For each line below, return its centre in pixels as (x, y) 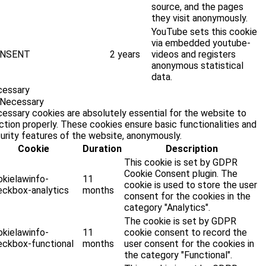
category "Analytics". (167, 208)
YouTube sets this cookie (205, 32)
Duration (102, 149)
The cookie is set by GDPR (180, 221)
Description (191, 149)
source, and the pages (198, 7)
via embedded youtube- (201, 43)
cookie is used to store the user (191, 185)
